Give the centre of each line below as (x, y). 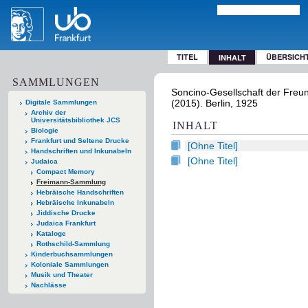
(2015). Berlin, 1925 (214, 103)
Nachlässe (48, 285)
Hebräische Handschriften (80, 192)
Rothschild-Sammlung (73, 243)
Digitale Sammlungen (61, 102)
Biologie (44, 130)
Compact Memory (65, 171)
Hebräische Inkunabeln (75, 202)
